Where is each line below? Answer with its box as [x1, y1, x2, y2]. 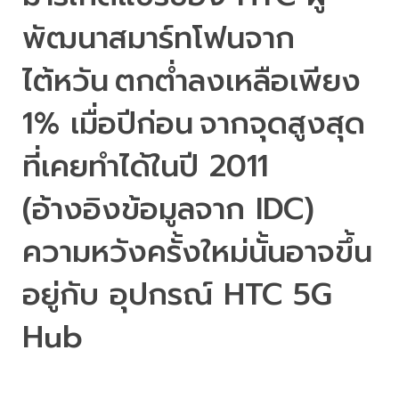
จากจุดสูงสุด [199, 101, 365, 146]
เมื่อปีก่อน [70, 101, 193, 146]
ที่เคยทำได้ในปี [22, 143, 199, 189]
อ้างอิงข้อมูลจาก [32, 186, 245, 232]
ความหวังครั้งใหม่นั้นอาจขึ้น [22, 229, 372, 274]
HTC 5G [224, 272, 332, 317]
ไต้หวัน [22, 58, 109, 103]
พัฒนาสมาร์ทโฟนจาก [22, 15, 295, 61]
